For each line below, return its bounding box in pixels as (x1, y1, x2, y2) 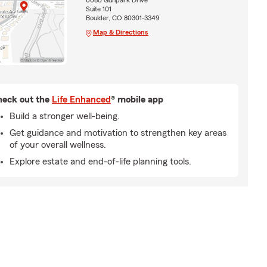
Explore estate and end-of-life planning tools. (10, 156, 191, 166)
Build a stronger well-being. (10, 111, 120, 121)
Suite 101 (85, 5, 111, 13)
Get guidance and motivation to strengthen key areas (10, 128, 226, 138)
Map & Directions (92, 29, 148, 36)
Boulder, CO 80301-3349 (85, 14, 160, 22)
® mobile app (111, 94, 163, 104)
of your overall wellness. (10, 139, 106, 150)
